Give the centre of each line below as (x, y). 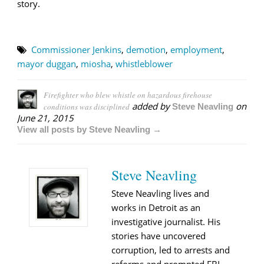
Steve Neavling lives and (160, 193)
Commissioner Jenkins (76, 49)
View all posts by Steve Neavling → (89, 129)
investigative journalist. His (166, 221)
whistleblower (144, 63)
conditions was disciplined (87, 106)
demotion (146, 49)
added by (151, 106)
